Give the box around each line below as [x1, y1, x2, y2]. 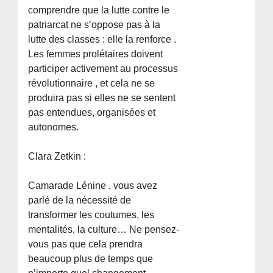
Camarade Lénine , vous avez [28, 180, 158, 191]
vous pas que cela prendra [28, 238, 143, 249]
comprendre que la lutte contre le [28, 4, 170, 15]
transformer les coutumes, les [28, 209, 155, 220]
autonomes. [28, 121, 79, 132]
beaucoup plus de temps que [28, 253, 154, 264]
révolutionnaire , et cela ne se [28, 77, 155, 88]
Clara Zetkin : [28, 151, 87, 161]
